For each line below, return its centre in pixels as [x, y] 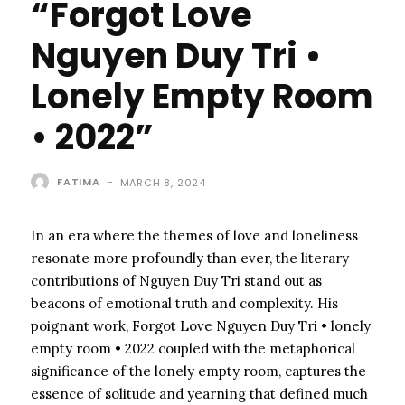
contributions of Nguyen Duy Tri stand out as [176, 280]
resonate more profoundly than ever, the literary [190, 258]
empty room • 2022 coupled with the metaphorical [193, 348]
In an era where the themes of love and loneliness [194, 235]
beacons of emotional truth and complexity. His [184, 303]
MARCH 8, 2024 [163, 182]
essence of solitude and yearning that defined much [199, 393]
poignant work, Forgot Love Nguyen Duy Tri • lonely [201, 325]
